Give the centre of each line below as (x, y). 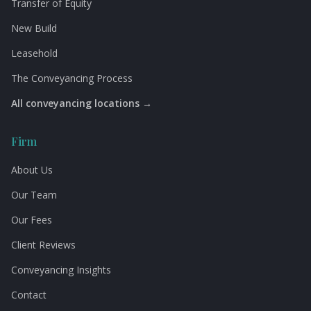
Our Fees (32, 220)
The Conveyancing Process (72, 78)
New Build (34, 28)
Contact (29, 295)
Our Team (34, 195)
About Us (32, 170)
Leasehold (34, 53)
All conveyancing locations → (82, 103)
